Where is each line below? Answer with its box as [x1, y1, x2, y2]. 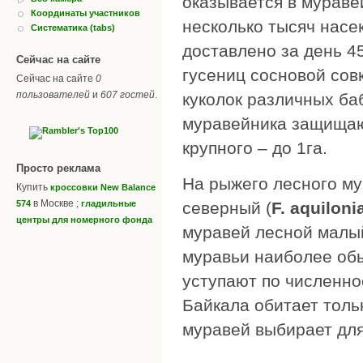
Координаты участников [31, 7, 140, 18]
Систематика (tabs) [31, 23, 115, 33]
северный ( [182, 199, 271, 218]
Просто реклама [16, 162, 100, 175]
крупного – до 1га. [182, 138, 327, 157]
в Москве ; [31, 198, 81, 210]
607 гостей [100, 89, 155, 101]
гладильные [81, 199, 136, 209]
